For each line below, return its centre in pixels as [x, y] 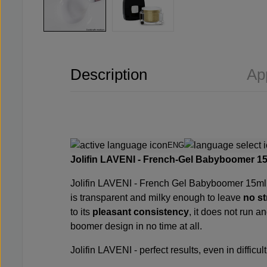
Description [109, 74]
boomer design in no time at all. [136, 226]
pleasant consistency [141, 212]
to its [81, 212]
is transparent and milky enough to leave [157, 198]
